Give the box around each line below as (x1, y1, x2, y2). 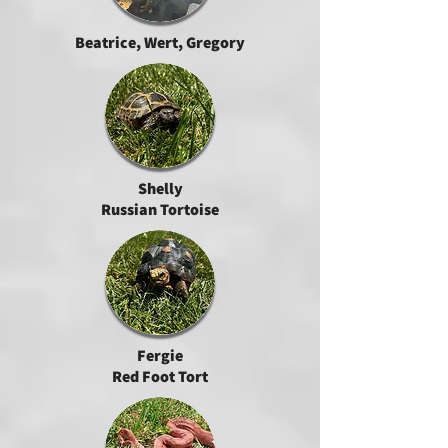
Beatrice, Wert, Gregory (75, 32, 245, 53)
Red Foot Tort (112, 366, 208, 387)
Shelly (137, 178, 183, 199)
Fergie (137, 345, 183, 366)
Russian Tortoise (101, 199, 219, 220)
